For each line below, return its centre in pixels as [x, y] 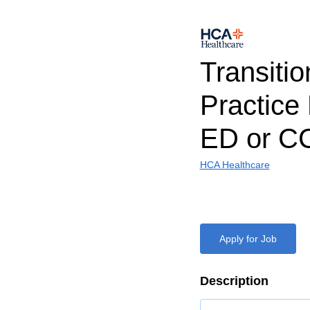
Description [234, 281]
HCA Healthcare [235, 165]
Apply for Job [248, 239]
